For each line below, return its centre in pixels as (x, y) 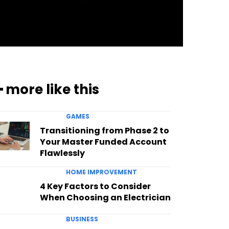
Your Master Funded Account (103, 142)
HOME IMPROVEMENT (101, 172)
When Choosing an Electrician (105, 198)
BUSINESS (82, 219)
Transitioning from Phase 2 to (104, 131)
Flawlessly (62, 153)
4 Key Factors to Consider (95, 187)
